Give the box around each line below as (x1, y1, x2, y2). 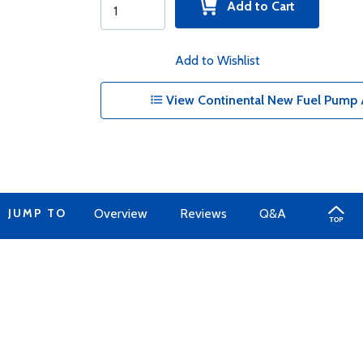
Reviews (179, 206, 227, 221)
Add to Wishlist (174, 53, 260, 68)
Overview (93, 206, 147, 221)
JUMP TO (7, 206, 66, 220)
